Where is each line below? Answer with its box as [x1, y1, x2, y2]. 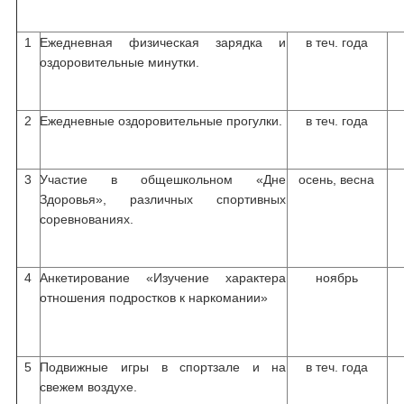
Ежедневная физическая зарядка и [40, 35, 287, 50]
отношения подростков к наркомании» [40, 290, 269, 305]
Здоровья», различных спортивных [40, 192, 287, 207]
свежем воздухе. [40, 380, 138, 394]
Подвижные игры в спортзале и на [40, 360, 287, 374]
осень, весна [298, 172, 375, 187]
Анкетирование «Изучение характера [40, 271, 287, 285]
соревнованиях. [40, 212, 134, 226]
